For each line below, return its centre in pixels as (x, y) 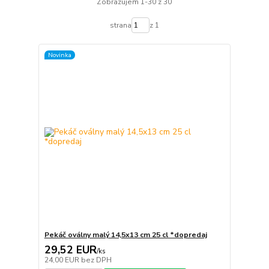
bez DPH (96, 260)
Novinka (59, 55)
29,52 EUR (70, 249)
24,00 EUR (62, 260)
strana (120, 26)
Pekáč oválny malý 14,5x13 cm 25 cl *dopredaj (125, 234)
